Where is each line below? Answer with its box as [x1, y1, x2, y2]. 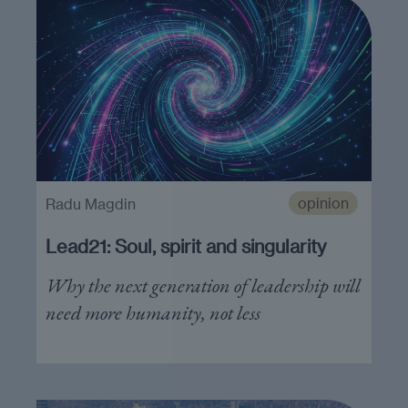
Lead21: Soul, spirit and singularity [46, 235, 326, 257]
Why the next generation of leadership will [46, 272, 361, 299]
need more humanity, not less [46, 300, 260, 326]
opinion [297, 194, 349, 211]
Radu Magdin [46, 195, 136, 212]
